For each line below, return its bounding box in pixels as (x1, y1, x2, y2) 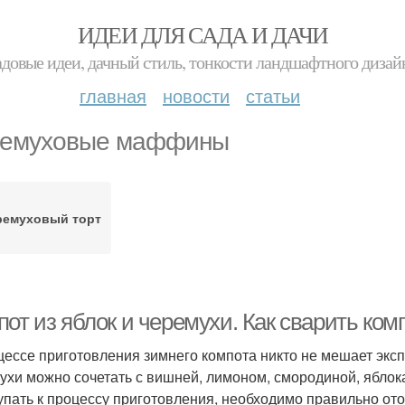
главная (80, 82, 146, 108)
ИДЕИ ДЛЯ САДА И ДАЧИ (77, 19, 328, 50)
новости (163, 82, 230, 108)
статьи (246, 82, 300, 108)
